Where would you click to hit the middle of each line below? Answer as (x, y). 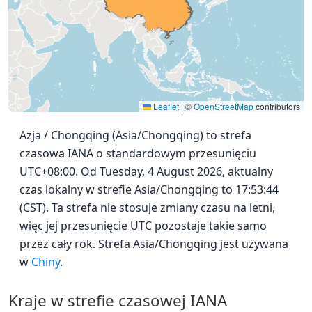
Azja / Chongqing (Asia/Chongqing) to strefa (135, 135)
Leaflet (165, 107)
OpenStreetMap (224, 107)
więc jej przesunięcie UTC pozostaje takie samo (143, 226)
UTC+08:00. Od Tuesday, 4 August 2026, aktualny (146, 172)
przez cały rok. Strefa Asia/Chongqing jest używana (154, 244)
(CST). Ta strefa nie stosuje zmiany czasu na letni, (147, 208)
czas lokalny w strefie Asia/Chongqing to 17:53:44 (149, 190)
